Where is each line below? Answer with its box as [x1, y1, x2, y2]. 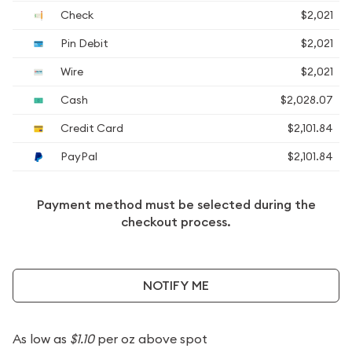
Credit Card [58, 121, 123, 135]
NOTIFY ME [143, 277, 209, 294]
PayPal [58, 149, 97, 163]
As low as [13, 331, 70, 346]
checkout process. [121, 214, 231, 230]
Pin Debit [58, 36, 108, 50]
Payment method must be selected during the [36, 196, 316, 213]
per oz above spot [94, 331, 207, 346]
